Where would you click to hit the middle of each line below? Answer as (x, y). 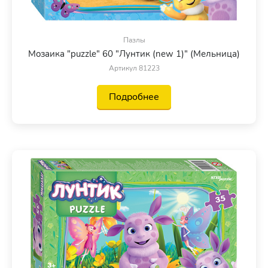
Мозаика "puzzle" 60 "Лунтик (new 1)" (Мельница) (134, 54)
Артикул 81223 (134, 68)
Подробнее (134, 97)
